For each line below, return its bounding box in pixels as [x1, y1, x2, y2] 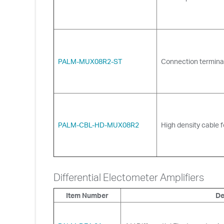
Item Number [66, 190, 110, 199]
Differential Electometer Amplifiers [53, 170, 204, 183]
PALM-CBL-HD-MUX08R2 [58, 120, 141, 129]
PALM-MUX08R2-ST [58, 56, 124, 65]
